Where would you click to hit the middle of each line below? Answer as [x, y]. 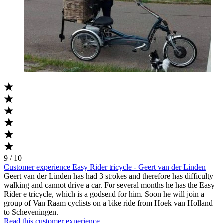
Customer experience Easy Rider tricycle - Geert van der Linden [105, 167]
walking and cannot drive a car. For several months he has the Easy [109, 185]
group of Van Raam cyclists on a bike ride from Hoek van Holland [108, 203]
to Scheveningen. [31, 212]
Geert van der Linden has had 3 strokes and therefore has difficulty [109, 176]
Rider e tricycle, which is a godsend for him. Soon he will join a [104, 194]
